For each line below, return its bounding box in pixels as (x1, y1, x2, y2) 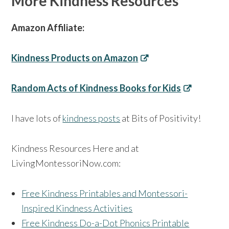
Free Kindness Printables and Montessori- (21, 188, 188, 199)
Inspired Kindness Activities (21, 202, 133, 214)
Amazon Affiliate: (11, 22, 85, 34)
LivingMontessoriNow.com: (11, 157, 121, 169)
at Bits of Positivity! (120, 112, 201, 124)
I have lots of (11, 112, 63, 124)
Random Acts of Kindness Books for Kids (11, 82, 181, 94)
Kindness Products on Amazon (11, 52, 139, 64)
